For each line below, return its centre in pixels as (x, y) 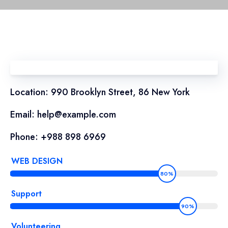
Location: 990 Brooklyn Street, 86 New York (101, 92)
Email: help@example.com (63, 114)
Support (26, 193)
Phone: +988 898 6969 (58, 137)
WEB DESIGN (37, 161)
